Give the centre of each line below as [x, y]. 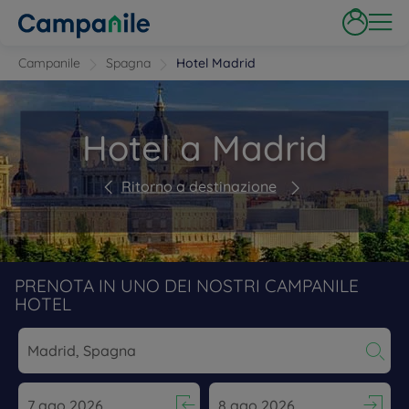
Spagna [128, 63]
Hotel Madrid [216, 63]
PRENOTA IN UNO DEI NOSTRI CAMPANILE [187, 286]
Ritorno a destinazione [199, 186]
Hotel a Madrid [204, 147]
